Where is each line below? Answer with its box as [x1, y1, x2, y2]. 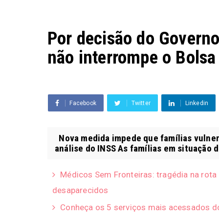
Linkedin [185, 100, 209, 107]
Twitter [131, 100, 151, 107]
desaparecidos [52, 185, 109, 195]
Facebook [69, 100, 97, 107]
